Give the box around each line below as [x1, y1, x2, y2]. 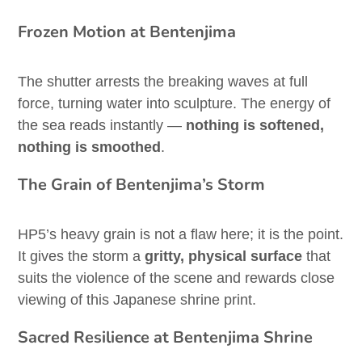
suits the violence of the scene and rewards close [18, 270, 335, 287]
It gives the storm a [18, 248, 145, 265]
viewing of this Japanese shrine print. [18, 292, 257, 309]
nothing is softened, [186, 117, 325, 134]
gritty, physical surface [145, 248, 303, 265]
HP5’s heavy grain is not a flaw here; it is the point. [18, 226, 344, 243]
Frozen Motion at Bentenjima [18, 21, 237, 44]
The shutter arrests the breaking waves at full [18, 74, 309, 90]
